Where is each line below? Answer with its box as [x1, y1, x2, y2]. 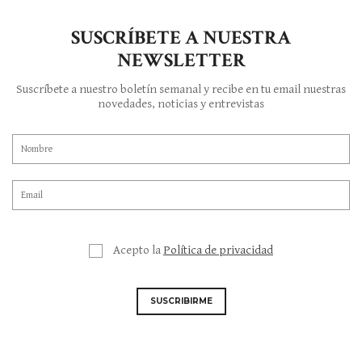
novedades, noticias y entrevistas [98, 97, 264, 112]
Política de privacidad [163, 243, 273, 258]
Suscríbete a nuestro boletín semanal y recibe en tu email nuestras [16, 82, 346, 97]
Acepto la [113, 243, 163, 258]
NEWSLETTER [116, 48, 246, 74]
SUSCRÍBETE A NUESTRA [71, 25, 291, 51]
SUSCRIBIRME [149, 296, 213, 307]
